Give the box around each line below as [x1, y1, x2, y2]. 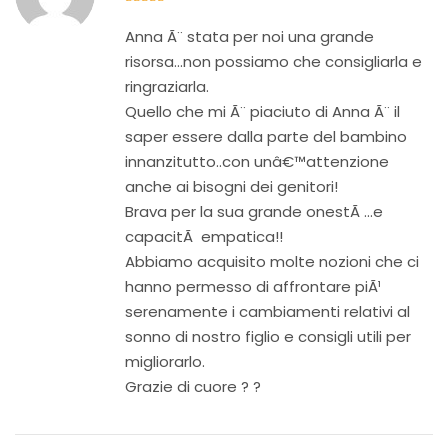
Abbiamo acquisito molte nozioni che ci [125, 251, 419, 272]
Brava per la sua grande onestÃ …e [125, 201, 383, 222]
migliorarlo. [125, 351, 205, 372]
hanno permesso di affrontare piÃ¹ [125, 276, 381, 297]
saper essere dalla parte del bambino [125, 126, 407, 147]
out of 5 [133, 10, 186, 27]
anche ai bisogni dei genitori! [125, 176, 338, 197]
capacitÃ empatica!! [125, 226, 283, 247]
